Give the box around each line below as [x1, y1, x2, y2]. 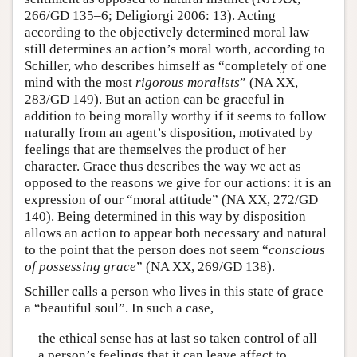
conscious [269, 242, 325, 257]
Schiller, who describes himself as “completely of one [25, 58, 327, 73]
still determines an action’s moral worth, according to [25, 41, 325, 57]
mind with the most [25, 75, 135, 90]
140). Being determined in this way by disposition [25, 209, 306, 224]
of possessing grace [25, 259, 136, 274]
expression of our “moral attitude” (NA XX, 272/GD [25, 192, 318, 207]
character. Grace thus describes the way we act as [25, 159, 301, 174]
